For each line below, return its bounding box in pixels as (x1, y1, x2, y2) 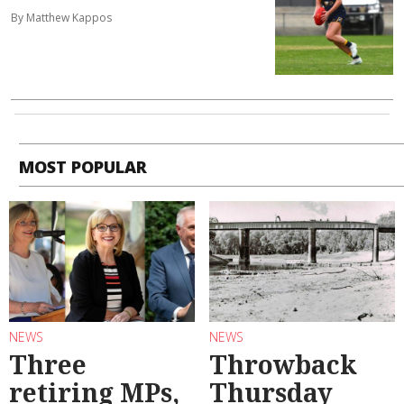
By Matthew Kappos (11, 10, 112, 26)
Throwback (209, 347, 357, 382)
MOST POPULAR (19, 155, 148, 178)
